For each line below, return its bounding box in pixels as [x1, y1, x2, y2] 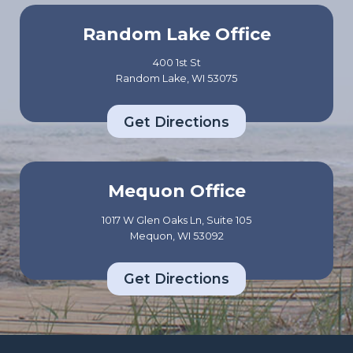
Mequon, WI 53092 [129, 230, 224, 243]
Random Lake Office [82, 23, 271, 45]
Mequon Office [107, 180, 246, 203]
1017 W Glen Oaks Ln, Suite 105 [102, 214, 251, 227]
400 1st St [152, 57, 201, 69]
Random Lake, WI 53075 [116, 72, 237, 85]
